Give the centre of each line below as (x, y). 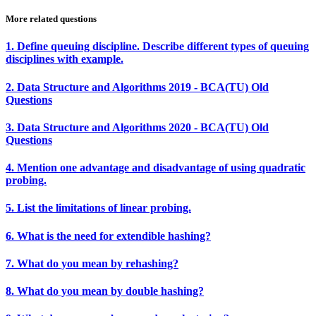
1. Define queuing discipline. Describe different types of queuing (157, 47)
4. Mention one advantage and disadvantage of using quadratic (156, 168)
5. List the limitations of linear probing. (98, 208)
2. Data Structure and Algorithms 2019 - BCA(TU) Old (137, 87)
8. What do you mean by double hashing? (105, 291)
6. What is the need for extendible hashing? (108, 236)
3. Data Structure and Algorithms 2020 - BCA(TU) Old (137, 127)
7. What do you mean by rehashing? (92, 263)
